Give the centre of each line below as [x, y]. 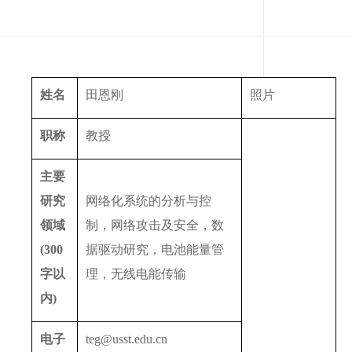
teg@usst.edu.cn [126, 339]
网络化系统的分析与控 [148, 200]
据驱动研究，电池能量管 [155, 249]
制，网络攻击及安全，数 [155, 225]
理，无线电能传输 [136, 273]
